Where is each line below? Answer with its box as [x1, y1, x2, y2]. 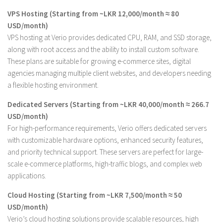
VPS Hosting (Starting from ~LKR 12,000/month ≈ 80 [7, 9, 179, 18]
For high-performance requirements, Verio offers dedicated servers [7, 123, 207, 133]
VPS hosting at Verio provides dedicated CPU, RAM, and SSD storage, [7, 33, 212, 42]
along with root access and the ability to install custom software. [7, 45, 199, 54]
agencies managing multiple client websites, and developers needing [7, 68, 211, 78]
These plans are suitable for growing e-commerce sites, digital [7, 56, 191, 66]
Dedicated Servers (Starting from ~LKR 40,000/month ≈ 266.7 [7, 100, 209, 109]
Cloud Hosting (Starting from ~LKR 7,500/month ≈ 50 [7, 190, 182, 200]
